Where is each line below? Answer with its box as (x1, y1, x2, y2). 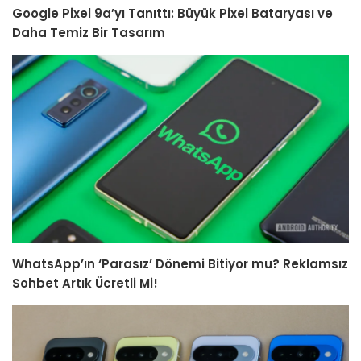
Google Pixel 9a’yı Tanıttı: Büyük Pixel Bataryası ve (12, 4, 333, 22)
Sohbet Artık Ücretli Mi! (12, 275, 158, 293)
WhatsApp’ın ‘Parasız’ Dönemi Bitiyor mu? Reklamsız (12, 255, 348, 273)
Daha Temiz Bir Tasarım (12, 23, 165, 41)
